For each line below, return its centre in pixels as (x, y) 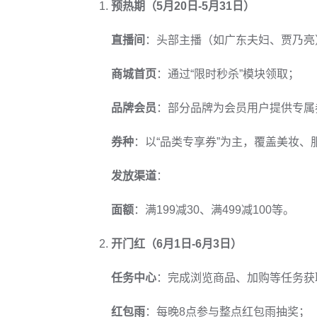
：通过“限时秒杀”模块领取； (228, 74)
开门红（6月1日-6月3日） (177, 244)
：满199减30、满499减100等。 (214, 210)
